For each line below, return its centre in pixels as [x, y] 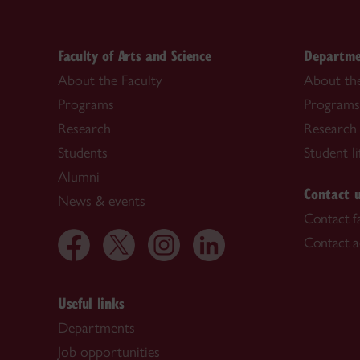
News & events [102, 201]
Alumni [79, 177]
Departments [96, 328]
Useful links [91, 303]
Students [83, 153]
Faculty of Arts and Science [135, 55]
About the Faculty [110, 81]
